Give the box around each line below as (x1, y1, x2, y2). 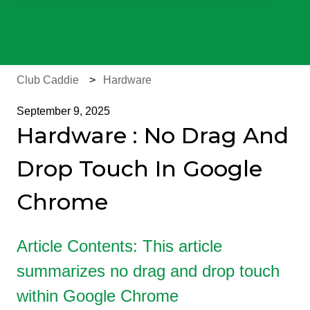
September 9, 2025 (17, 104, 110, 117)
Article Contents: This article (17, 237, 222, 256)
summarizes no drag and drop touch (17, 262, 280, 281)
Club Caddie (17, 73, 79, 86)
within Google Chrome (17, 286, 179, 306)
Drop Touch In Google (17, 154, 262, 182)
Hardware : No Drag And (17, 121, 289, 149)
